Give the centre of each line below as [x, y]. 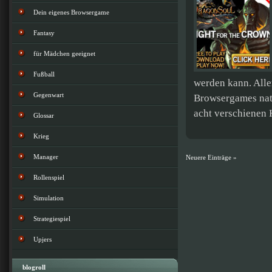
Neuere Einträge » [211, 157]
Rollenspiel [49, 177]
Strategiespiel [52, 219]
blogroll [34, 267]
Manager [46, 157]
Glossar [44, 115]
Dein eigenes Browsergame [71, 12]
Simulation [49, 198]
